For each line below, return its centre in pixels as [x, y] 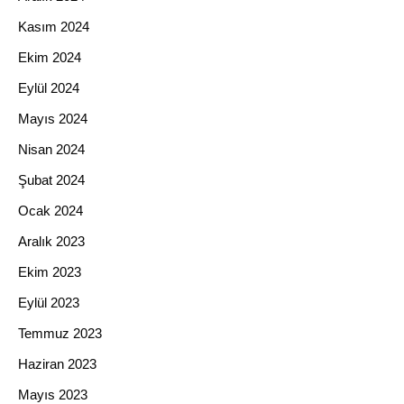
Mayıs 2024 [53, 119]
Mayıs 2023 [53, 395]
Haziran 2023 [57, 364]
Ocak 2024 [50, 211]
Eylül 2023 [49, 303]
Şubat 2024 [51, 180]
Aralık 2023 [51, 241]
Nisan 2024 [51, 149]
